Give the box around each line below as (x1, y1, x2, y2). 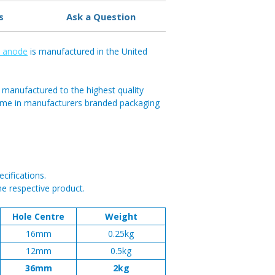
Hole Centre (12, 211, 64, 223)
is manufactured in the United (28, 45, 147, 58)
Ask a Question (66, 10, 136, 23)
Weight (104, 211, 137, 223)
